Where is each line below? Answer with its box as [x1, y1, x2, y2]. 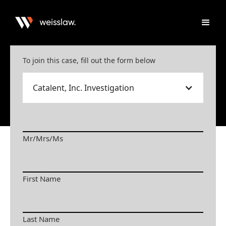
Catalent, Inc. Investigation [33, 82, 134, 93]
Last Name [23, 214, 60, 224]
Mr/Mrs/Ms [23, 133, 63, 143]
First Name [23, 174, 61, 184]
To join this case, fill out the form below [23, 55, 155, 65]
